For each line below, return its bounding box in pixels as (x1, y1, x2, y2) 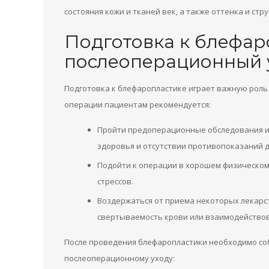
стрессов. (97, 176, 133, 187)
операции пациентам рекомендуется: (64, 99, 211, 110)
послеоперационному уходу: (64, 253, 175, 264)
